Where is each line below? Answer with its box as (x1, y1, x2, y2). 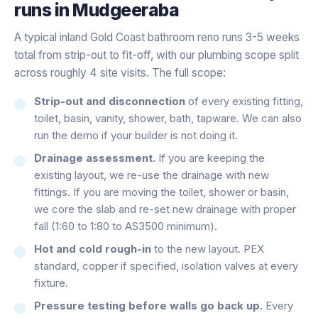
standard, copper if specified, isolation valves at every (34, 258, 298, 273)
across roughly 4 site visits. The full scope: (14, 65, 226, 79)
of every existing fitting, (185, 94, 303, 108)
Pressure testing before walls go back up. (34, 298, 263, 312)
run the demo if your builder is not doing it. (34, 128, 238, 142)
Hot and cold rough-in (34, 241, 151, 256)
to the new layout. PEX (151, 241, 264, 256)
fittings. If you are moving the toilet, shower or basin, (34, 185, 289, 199)
